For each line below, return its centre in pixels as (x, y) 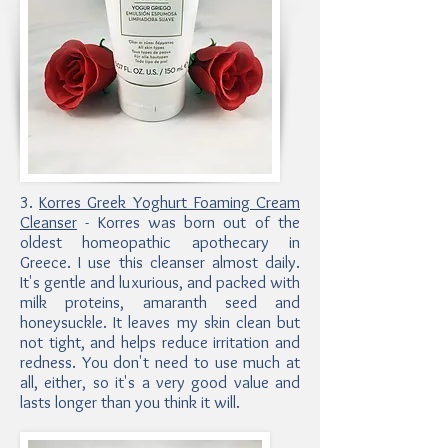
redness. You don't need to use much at (160, 362)
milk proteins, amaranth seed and (160, 302)
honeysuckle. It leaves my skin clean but (160, 322)
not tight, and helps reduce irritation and (160, 342)
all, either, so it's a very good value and (160, 382)
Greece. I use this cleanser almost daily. (160, 262)
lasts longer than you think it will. (132, 402)
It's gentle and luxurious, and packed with (160, 282)
